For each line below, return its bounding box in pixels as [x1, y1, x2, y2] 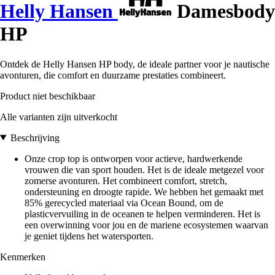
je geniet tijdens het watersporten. [25, 230, 153, 241]
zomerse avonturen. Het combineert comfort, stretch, [25, 175, 227, 186]
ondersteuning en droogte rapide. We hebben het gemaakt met [25, 186, 263, 197]
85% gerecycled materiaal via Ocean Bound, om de [25, 197, 223, 208]
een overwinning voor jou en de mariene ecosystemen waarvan [25, 219, 268, 230]
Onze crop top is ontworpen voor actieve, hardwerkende [25, 153, 242, 164]
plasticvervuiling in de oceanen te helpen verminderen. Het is [25, 208, 260, 219]
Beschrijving [10, 132, 60, 143]
